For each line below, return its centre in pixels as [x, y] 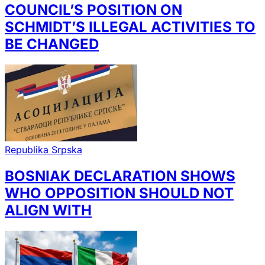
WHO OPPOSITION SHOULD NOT [119, 193]
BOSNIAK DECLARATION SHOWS [120, 176]
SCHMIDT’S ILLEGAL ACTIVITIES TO [130, 27]
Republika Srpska [43, 150]
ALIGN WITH [48, 211]
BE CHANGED [52, 44]
